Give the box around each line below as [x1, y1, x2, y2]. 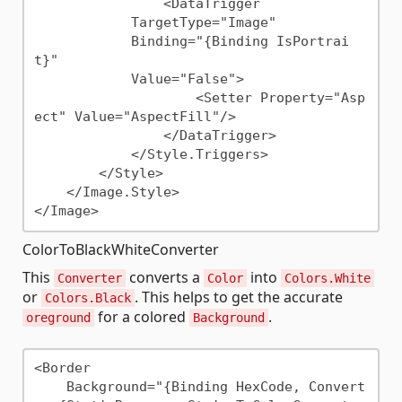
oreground [26, 310, 91, 325]
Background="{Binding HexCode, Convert [33, 379, 66, 396]
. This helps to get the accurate [135, 286, 343, 307]
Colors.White [284, 270, 371, 285]
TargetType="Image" [33, 14, 131, 31]
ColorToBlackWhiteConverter [22, 239, 219, 259]
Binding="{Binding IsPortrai [33, 33, 131, 50]
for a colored [94, 306, 189, 327]
